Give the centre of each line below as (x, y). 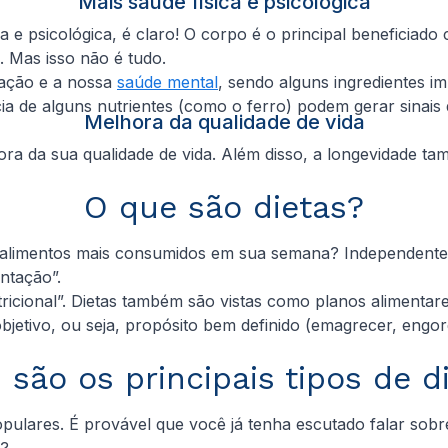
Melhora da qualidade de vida (224, 121)
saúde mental (167, 81)
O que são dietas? (224, 206)
